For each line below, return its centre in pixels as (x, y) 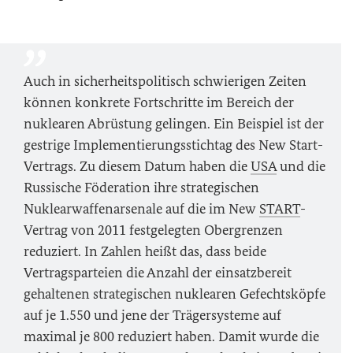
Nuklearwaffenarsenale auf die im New (141, 209)
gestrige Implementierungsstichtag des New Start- (173, 145)
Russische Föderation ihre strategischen (141, 188)
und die (301, 166)
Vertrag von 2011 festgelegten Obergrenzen (153, 230)
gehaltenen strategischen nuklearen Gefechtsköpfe (175, 294)
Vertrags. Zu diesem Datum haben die (137, 166)
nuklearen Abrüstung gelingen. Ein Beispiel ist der (174, 124)
